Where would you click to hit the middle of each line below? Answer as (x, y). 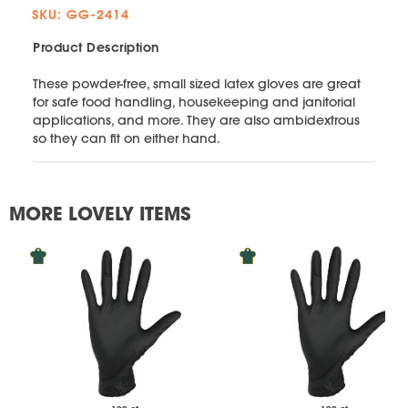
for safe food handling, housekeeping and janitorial (194, 102)
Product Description (96, 47)
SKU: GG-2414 (81, 14)
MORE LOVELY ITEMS (100, 213)
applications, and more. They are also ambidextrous (196, 120)
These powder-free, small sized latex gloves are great (197, 83)
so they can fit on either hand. (127, 138)
